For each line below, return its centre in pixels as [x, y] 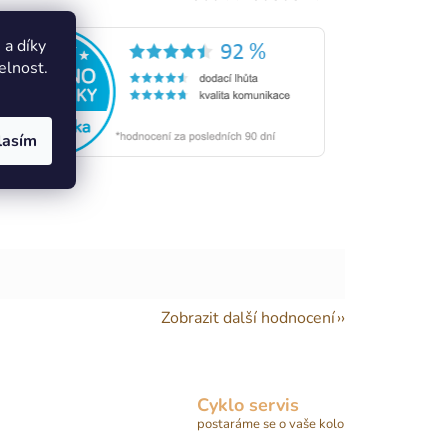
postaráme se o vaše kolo [270, 424]
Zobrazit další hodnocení [248, 317]
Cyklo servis [248, 405]
